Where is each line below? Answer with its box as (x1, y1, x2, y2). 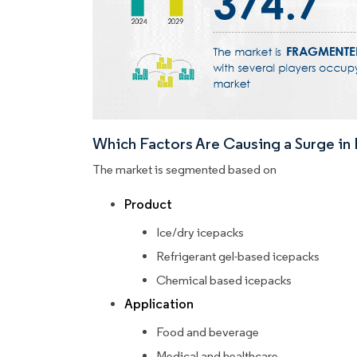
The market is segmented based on (92, 162, 277, 178)
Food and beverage (156, 324, 259, 340)
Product (124, 196, 172, 214)
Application (124, 296, 194, 313)
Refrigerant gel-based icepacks (156, 249, 320, 265)
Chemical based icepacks (156, 273, 292, 288)
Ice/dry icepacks (156, 225, 244, 241)
